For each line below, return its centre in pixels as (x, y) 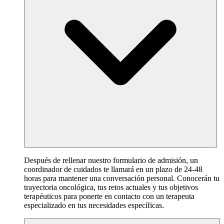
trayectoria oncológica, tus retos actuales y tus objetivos (111, 187)
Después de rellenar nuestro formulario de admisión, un (111, 160)
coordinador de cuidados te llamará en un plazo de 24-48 (113, 169)
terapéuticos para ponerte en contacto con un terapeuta (109, 196)
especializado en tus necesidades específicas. (94, 205)
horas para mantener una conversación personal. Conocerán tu (122, 178)
